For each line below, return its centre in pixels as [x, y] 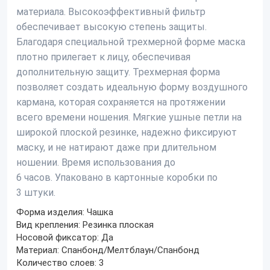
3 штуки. [36, 193]
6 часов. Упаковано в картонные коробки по [117, 177]
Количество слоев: [56, 263]
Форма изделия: [50, 212]
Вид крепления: [48, 225]
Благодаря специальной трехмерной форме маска [131, 42]
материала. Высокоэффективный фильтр [111, 12]
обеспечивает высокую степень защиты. [111, 27]
